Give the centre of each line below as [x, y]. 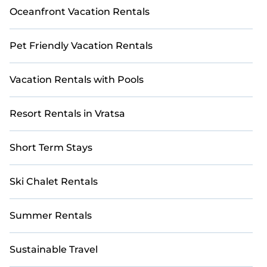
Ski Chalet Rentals [54, 181]
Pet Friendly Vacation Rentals [81, 46]
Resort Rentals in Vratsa [67, 114]
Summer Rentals [51, 215]
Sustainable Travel [54, 249]
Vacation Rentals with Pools [77, 80]
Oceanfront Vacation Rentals [80, 12]
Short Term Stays [51, 148]
